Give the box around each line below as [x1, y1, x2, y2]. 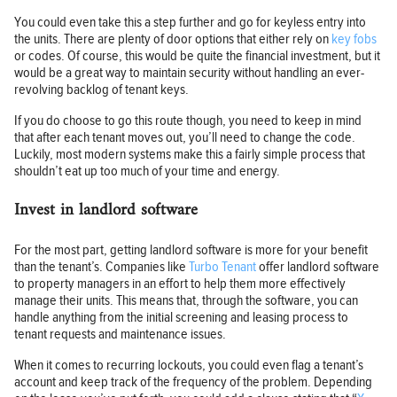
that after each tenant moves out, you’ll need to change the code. [14, 128, 355, 146]
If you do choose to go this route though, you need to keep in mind [14, 112, 362, 129]
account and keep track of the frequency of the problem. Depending [14, 374, 372, 392]
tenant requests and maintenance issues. [14, 326, 226, 344]
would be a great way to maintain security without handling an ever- [14, 64, 364, 82]
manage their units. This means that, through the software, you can [14, 292, 358, 310]
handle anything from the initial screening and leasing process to [14, 309, 348, 327]
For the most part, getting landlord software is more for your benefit [14, 242, 368, 260]
